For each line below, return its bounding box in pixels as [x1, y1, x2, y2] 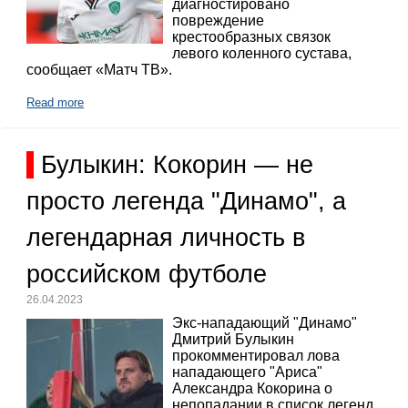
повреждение [172, 12, 265, 28]
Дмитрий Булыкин [172, 331, 295, 347]
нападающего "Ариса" [172, 363, 323, 380]
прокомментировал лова [172, 347, 341, 363]
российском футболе [26, 260, 268, 289]
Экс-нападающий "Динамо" [172, 314, 358, 331]
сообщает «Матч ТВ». [26, 61, 173, 77]
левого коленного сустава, [172, 45, 352, 61]
